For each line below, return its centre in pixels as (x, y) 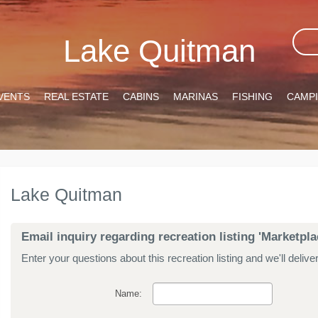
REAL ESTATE (76, 97)
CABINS (141, 97)
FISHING (252, 97)
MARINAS (196, 97)
